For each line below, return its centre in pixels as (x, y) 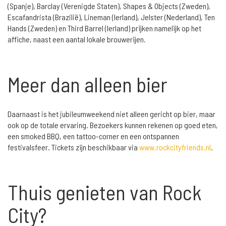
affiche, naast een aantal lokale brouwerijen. (77, 39)
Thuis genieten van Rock (105, 192)
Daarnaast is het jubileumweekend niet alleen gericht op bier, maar (111, 114)
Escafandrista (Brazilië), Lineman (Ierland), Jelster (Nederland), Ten (111, 17)
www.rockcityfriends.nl (175, 147)
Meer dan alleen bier (88, 84)
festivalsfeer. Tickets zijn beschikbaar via (73, 147)
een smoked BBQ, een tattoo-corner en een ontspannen (93, 136)
